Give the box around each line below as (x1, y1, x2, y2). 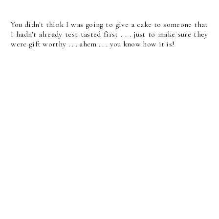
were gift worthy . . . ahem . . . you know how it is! (11, 39, 175, 49)
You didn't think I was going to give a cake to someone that (11, 20, 208, 29)
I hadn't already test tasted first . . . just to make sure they (11, 29, 208, 39)
